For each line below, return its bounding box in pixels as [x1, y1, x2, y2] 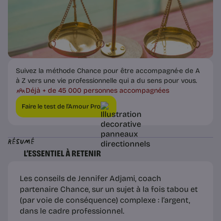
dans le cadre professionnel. [20, 206, 124, 216]
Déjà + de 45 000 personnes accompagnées [26, 86, 169, 95]
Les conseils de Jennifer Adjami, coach [20, 174, 161, 184]
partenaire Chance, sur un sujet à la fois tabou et [20, 184, 198, 194]
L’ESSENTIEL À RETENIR [24, 148, 101, 159]
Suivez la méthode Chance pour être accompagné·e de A [16, 67, 200, 75]
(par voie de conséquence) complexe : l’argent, [20, 195, 190, 205]
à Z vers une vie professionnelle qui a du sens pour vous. [16, 76, 197, 85]
